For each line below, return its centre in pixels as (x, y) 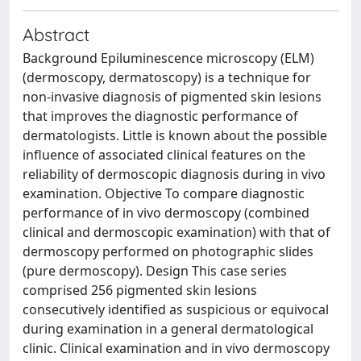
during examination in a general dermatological (168, 329)
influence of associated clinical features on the (164, 155)
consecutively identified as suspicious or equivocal (176, 309)
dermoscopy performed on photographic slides (168, 251)
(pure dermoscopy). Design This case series (155, 271)
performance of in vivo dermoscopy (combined (166, 213)
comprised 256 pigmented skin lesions (140, 290)
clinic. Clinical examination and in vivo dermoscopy (176, 348)
